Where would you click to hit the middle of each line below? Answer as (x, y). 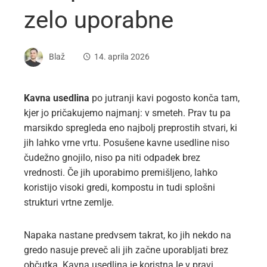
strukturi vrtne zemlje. (69, 202)
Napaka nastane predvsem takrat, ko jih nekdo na (128, 235)
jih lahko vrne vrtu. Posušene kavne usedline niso (127, 143)
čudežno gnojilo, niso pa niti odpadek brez (112, 158)
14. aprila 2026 (122, 57)
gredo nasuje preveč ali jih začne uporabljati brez (126, 250)
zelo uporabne (99, 20)
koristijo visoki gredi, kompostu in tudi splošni (119, 187)
